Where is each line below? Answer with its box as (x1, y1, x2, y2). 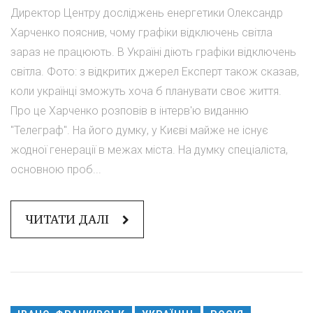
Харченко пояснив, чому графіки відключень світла (10, 25, 272, 39)
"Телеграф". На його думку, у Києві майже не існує (10, 123, 268, 137)
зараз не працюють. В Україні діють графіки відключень (10, 45, 296, 59)
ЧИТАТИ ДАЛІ (25, 211, 112, 227)
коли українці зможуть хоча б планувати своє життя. (10, 84, 282, 98)
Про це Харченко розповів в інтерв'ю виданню (10, 103, 249, 117)
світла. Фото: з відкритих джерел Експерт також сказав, (10, 64, 299, 78)
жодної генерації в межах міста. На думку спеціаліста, (10, 143, 288, 156)
